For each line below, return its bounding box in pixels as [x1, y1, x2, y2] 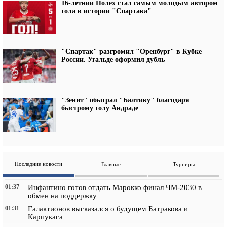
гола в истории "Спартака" [61, 7, 152, 15]
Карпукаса [28, 213, 63, 221]
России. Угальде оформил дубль [61, 55, 165, 63]
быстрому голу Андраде [61, 104, 138, 112]
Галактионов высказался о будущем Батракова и [28, 205, 188, 213]
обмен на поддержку [28, 192, 97, 200]
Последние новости [15, 161, 63, 167]
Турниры [172, 161, 195, 168]
